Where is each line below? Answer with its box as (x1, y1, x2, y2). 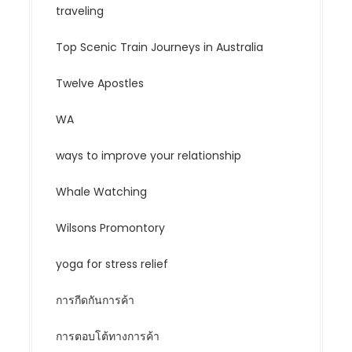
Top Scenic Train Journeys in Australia (56, 39, 264, 55)
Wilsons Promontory (56, 220, 166, 236)
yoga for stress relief (56, 256, 169, 272)
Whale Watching (56, 184, 148, 200)
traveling (56, 3, 104, 19)
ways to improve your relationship (56, 148, 242, 163)
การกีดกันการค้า (56, 292, 135, 308)
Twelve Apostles (56, 75, 145, 91)
